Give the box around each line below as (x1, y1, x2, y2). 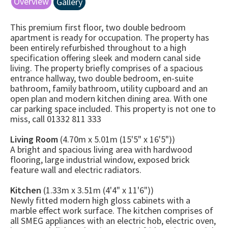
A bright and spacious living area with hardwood (10, 144, 192, 155)
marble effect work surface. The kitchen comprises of (10, 205, 213, 216)
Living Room (10, 133, 58, 145)
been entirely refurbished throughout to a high (10, 42, 186, 53)
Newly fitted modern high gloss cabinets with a (10, 194, 190, 206)
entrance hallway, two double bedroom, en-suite (10, 72, 193, 84)
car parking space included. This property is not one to (10, 103, 216, 115)
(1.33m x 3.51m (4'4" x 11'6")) (41, 184, 154, 196)
